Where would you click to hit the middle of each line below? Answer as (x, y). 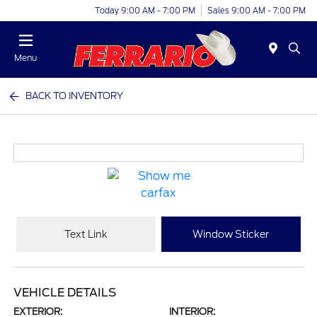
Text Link (86, 234)
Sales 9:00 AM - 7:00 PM (257, 10)
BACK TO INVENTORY (75, 96)
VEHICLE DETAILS (65, 293)
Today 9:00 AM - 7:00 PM (145, 10)
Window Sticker (231, 234)
